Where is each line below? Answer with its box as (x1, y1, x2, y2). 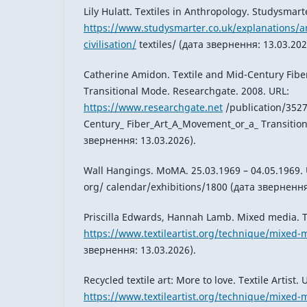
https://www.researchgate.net (84, 100, 223, 114)
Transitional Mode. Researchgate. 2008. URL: (84, 84, 289, 97)
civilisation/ (84, 37, 136, 51)
